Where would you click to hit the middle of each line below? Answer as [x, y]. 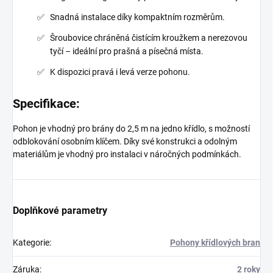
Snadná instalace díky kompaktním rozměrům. [137, 17]
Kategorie [31, 243]
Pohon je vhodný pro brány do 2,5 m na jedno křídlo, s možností [131, 129]
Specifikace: [46, 104]
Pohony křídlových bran [215, 243]
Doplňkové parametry [60, 211]
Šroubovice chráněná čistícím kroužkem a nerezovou [149, 38]
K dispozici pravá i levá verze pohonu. [120, 72]
